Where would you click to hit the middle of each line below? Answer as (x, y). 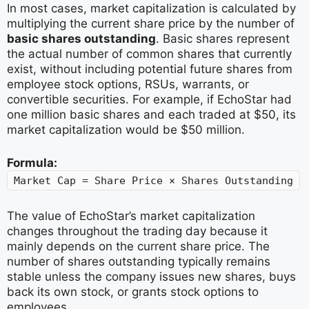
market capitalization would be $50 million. (126, 130)
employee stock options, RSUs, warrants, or (128, 84)
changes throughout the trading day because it (137, 231)
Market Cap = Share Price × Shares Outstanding (153, 180)
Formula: (32, 162)
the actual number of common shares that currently (149, 54)
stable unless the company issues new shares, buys (151, 277)
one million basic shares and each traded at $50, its (151, 114)
